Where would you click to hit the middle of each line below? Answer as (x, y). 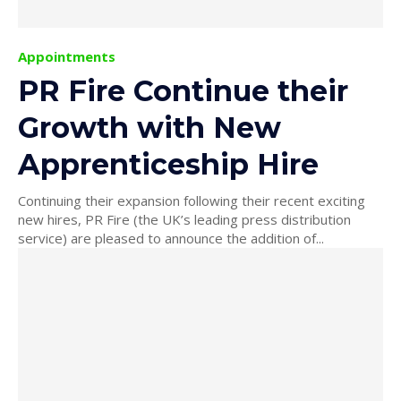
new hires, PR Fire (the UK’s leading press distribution (184, 219)
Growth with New (149, 127)
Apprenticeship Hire (168, 164)
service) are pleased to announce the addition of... (171, 238)
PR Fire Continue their (183, 90)
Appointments (67, 56)
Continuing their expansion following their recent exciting (192, 200)
